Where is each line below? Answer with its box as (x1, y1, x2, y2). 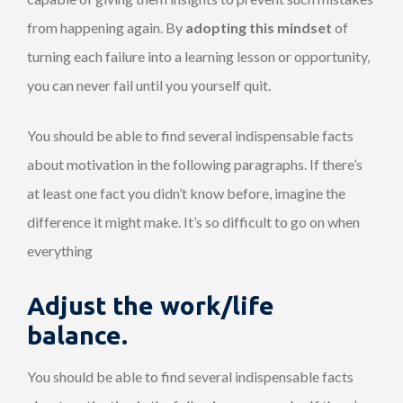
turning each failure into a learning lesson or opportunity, (27, 47, 370, 65)
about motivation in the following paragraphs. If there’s (27, 155, 363, 173)
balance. (27, 320, 128, 349)
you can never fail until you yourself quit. (27, 76, 271, 94)
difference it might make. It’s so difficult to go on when (27, 212, 360, 230)
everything (27, 241, 93, 259)
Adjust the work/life (27, 291, 274, 319)
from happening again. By (27, 18, 185, 36)
